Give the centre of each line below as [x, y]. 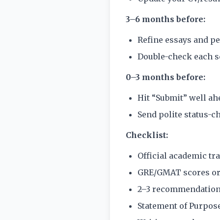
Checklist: [147, 135]
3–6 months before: [165, 19]
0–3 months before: [165, 77]
